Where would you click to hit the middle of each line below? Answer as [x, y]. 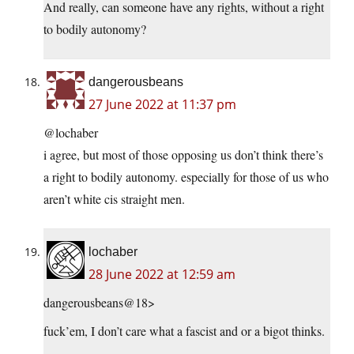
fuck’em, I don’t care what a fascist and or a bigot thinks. [184, 330]
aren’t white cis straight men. [114, 198]
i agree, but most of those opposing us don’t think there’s [183, 154]
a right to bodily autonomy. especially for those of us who [186, 176]
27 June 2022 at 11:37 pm [162, 104]
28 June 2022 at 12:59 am [162, 274]
